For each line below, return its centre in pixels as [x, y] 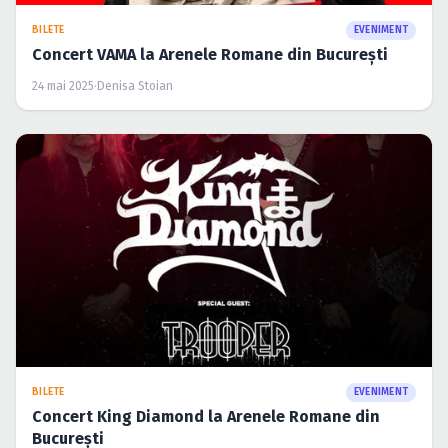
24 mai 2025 [63, 85]
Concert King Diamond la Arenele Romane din [206, 417]
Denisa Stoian [135, 85]
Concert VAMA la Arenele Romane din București [210, 54]
